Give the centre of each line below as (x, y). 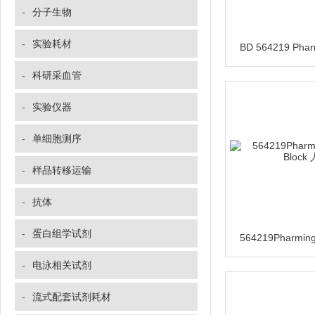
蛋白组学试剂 (62, 233)
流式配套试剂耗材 (72, 297)
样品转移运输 (62, 170)
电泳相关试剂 (62, 265)
